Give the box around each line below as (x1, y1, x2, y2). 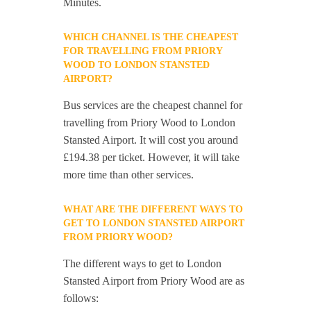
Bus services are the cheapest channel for (63, 99, 243, 111)
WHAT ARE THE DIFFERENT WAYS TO (63, 204, 244, 215)
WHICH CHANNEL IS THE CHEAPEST (63, 32, 239, 42)
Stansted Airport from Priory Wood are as (63, 275, 245, 287)
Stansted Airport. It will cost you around (63, 134, 239, 146)
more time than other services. (63, 169, 194, 180)
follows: (63, 292, 99, 304)
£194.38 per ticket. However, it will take (63, 151, 240, 163)
